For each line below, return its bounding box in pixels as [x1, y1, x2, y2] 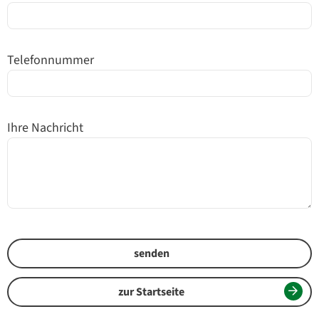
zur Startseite [118, 284, 184, 300]
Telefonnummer [7, 51, 94, 69]
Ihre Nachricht [7, 119, 83, 137]
